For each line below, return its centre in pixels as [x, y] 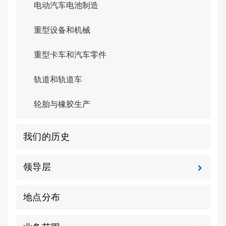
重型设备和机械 [62, 30]
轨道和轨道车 [58, 79]
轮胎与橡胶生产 [62, 104]
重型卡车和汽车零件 [70, 55]
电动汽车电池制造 [66, 5]
